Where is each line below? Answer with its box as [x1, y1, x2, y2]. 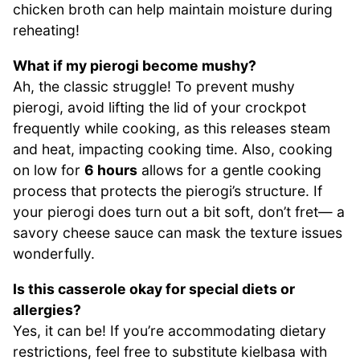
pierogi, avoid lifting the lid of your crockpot [13, 99, 306, 117]
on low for [13, 162, 84, 179]
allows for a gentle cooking [137, 162, 321, 179]
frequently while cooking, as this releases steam [13, 120, 330, 137]
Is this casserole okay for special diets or [13, 280, 295, 297]
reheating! [13, 22, 80, 39]
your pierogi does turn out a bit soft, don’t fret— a [13, 203, 345, 221]
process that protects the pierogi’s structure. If [13, 182, 322, 200]
